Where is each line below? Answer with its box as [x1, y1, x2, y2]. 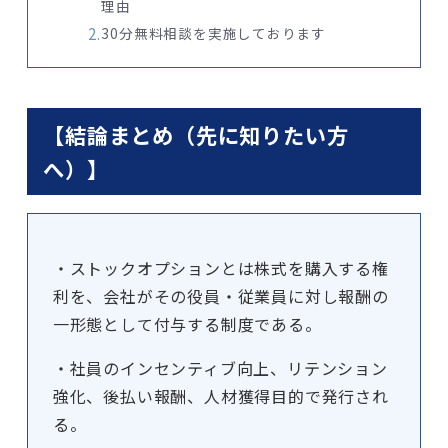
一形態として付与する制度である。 [52, 312, 322, 337]
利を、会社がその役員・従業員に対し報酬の [52, 284, 389, 309]
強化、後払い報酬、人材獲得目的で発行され [52, 384, 389, 409]
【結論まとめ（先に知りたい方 [43, 118, 349, 150]
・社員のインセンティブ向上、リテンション [52, 356, 388, 381]
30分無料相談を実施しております [101, 22, 327, 43]
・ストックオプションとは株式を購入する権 [52, 256, 389, 281]
